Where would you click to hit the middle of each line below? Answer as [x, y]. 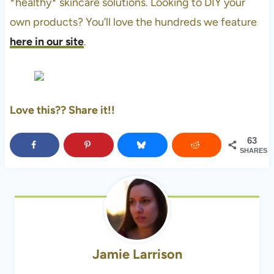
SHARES [254, 151]
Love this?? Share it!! [62, 110]
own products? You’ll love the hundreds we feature [133, 22]
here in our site [46, 41]
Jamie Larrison [137, 254]
